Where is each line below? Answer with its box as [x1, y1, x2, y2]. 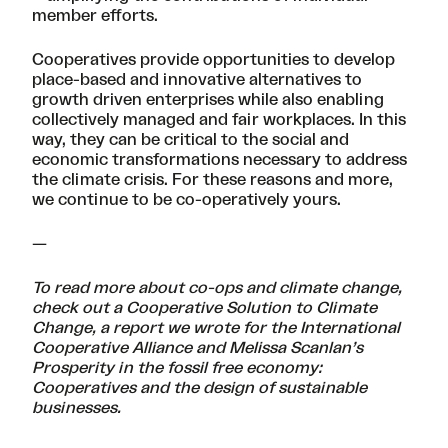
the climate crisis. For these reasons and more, [32, 172, 393, 189]
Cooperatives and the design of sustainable [32, 380, 367, 397]
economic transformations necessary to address [32, 152, 407, 169]
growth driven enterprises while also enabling [32, 92, 384, 109]
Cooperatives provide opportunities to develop [32, 52, 395, 69]
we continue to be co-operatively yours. [32, 192, 349, 209]
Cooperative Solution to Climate [126, 300, 377, 317]
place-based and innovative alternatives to [32, 72, 362, 89]
